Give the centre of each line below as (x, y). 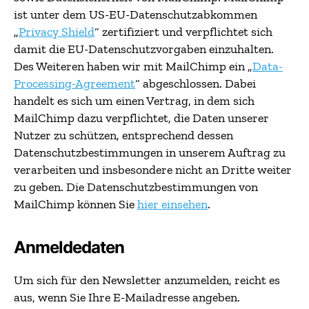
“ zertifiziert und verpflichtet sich (183, 32)
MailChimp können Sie (76, 204)
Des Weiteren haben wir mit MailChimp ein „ (133, 66)
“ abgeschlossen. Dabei (196, 83)
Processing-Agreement (74, 83)
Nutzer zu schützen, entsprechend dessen (123, 135)
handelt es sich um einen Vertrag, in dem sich (134, 101)
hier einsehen (172, 204)
